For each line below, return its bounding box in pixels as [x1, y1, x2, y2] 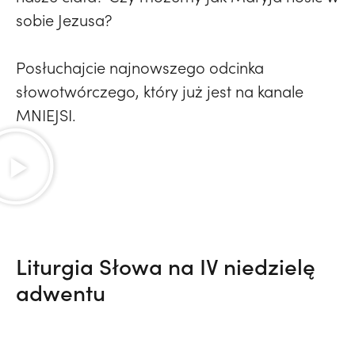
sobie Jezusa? [16, 10, 113, 30]
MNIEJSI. [16, 105, 76, 125]
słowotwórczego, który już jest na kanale [16, 81, 303, 101]
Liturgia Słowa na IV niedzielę [16, 251, 315, 281]
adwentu [16, 277, 105, 307]
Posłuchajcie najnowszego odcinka [16, 57, 264, 78]
